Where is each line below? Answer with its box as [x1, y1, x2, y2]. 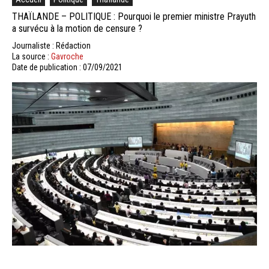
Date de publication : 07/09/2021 [12, 62, 122, 72]
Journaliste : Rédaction [12, 40, 91, 50]
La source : [12, 51, 51, 61]
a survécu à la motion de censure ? [12, 22, 142, 34]
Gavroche [51, 51, 83, 61]
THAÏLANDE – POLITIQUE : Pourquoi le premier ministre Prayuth [12, 10, 256, 22]
